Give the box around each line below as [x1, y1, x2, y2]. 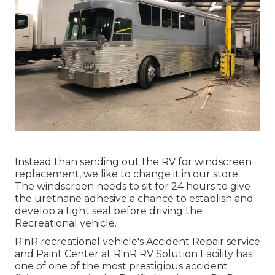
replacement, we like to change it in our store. [15, 168, 240, 180]
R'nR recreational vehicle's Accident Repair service [15, 235, 260, 247]
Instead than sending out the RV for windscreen [15, 155, 252, 168]
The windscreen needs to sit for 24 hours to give [15, 180, 250, 192]
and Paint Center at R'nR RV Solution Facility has [15, 247, 252, 260]
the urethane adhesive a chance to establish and [15, 192, 254, 204]
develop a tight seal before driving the [15, 204, 203, 217]
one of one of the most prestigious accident [15, 260, 228, 272]
